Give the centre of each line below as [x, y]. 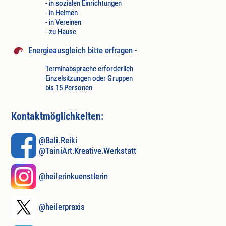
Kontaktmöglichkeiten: [57, 117]
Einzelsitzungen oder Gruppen [89, 78]
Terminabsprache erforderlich [89, 69]
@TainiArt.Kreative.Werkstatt [88, 151]
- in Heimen [62, 12]
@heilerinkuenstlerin [73, 176]
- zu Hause [61, 32]
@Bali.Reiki [58, 140]
